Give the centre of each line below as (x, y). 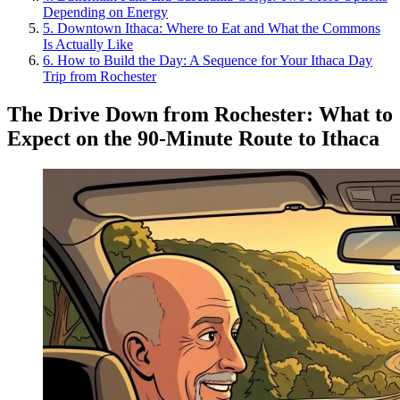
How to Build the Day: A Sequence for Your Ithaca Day (215, 60)
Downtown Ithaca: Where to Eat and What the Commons (219, 28)
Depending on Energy (105, 12)
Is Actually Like (88, 44)
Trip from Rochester (100, 76)
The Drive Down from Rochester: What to (200, 114)
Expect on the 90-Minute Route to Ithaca (193, 138)
